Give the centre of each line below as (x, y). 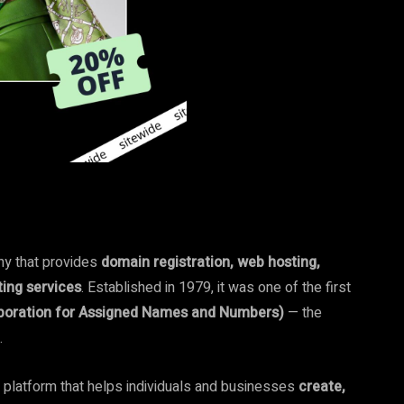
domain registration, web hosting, (211, 262)
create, (322, 387)
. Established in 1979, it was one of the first (216, 288)
